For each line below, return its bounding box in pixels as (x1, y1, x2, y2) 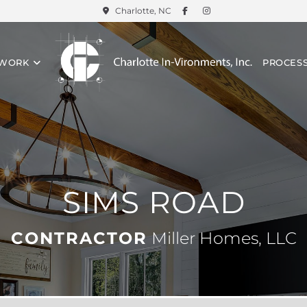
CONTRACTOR (10, 228, 147, 248)
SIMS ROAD (62, 184, 245, 221)
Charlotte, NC (112, 5, 173, 16)
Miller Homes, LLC (147, 228, 297, 248)
